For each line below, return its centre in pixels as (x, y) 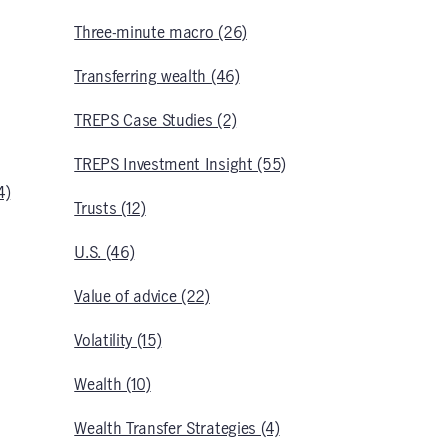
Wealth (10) (112, 385)
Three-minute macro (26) (160, 33)
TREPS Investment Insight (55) (180, 165)
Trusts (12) (110, 209)
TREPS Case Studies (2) (155, 121)
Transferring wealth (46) (157, 77)
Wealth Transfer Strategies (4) (177, 429)
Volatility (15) (118, 341)
